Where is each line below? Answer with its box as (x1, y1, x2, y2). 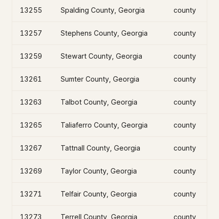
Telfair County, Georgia (61, 190, 137, 198)
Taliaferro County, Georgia (61, 121, 148, 129)
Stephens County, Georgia (61, 29, 148, 37)
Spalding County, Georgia (61, 6, 145, 14)
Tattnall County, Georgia (61, 144, 140, 152)
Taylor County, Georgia (61, 167, 137, 175)
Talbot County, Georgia (61, 98, 137, 106)
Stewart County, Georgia (61, 52, 142, 60)
